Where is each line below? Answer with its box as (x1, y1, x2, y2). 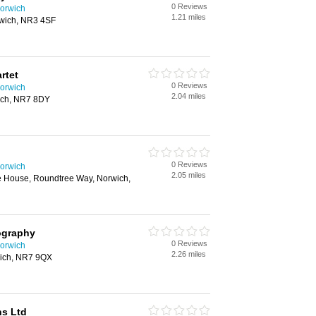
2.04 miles (171, 92, 206, 100)
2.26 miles (171, 250, 206, 258)
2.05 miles (171, 171, 206, 179)
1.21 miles (171, 13, 206, 21)
